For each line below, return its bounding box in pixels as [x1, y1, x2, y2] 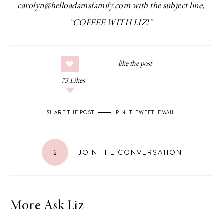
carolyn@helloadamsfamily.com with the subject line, [17, 2, 205, 11]
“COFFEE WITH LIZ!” [70, 19, 152, 28]
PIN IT [115, 109, 132, 117]
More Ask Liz [10, 199, 84, 214]
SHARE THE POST [46, 109, 94, 117]
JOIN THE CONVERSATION [75, 147, 182, 158]
